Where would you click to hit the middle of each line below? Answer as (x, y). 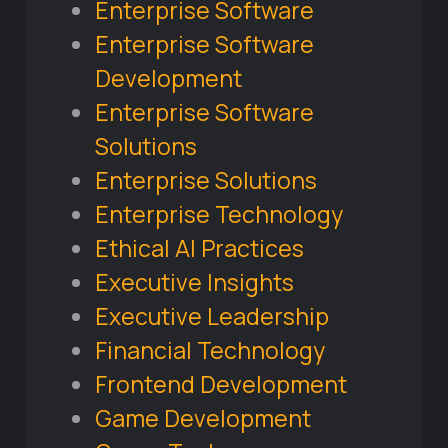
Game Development (203, 418)
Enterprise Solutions (206, 180)
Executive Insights (194, 282)
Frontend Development (221, 384)
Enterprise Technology (219, 214)
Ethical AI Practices (199, 248)
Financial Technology (210, 350)
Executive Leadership (212, 316)
